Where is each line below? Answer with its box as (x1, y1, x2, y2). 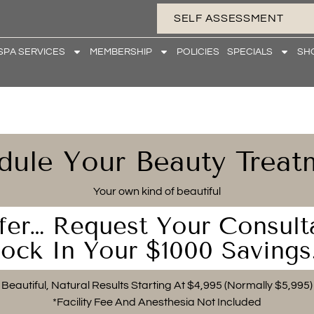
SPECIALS (227, 47, 273, 57)
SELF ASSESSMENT (174, 13, 284, 24)
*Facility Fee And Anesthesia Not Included (53, 296, 261, 308)
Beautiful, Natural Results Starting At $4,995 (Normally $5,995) (1, 280, 313, 292)
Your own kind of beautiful (93, 186, 221, 198)
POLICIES (177, 47, 220, 57)
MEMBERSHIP (90, 47, 153, 57)
